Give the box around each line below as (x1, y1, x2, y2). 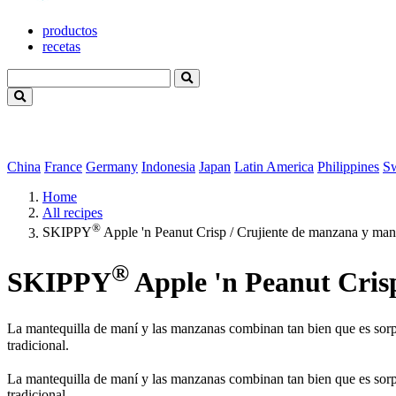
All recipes (42, 205, 103, 221)
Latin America (234, 159, 314, 175)
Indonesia (141, 159, 195, 175)
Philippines (317, 159, 379, 175)
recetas (42, 39, 80, 55)
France (44, 159, 82, 175)
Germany (86, 159, 138, 175)
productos (42, 23, 97, 39)
